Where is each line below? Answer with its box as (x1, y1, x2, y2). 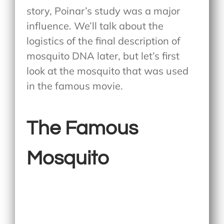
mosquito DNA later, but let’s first (26, 49, 180, 62)
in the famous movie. (26, 79, 123, 92)
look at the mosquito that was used (26, 64, 189, 77)
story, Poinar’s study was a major (26, 4, 180, 17)
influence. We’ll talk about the (26, 19, 164, 32)
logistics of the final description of (26, 34, 181, 47)
